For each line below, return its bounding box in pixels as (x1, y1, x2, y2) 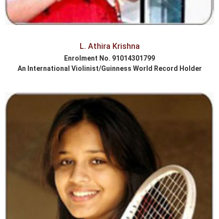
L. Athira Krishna (79, 42, 140, 51)
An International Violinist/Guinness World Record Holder (17, 65, 202, 73)
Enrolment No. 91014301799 (64, 54, 155, 63)
